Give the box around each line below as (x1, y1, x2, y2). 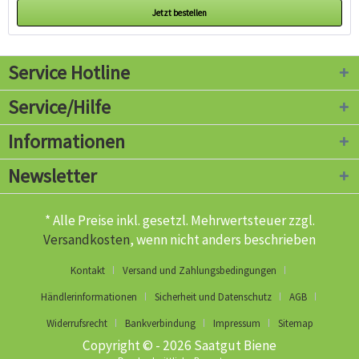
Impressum (212, 317, 260, 331)
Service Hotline (8, 60, 130, 86)
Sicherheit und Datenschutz (154, 290, 272, 305)
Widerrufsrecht (46, 317, 107, 331)
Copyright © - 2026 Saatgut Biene (83, 337, 276, 355)
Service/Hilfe (8, 95, 111, 120)
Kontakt (71, 264, 105, 278)
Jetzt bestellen (152, 7, 208, 19)
